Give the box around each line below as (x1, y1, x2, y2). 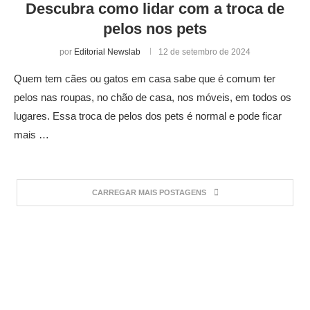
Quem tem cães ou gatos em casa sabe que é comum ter (14, 72, 275, 84)
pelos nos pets (103, 19, 207, 37)
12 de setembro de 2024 (158, 46, 250, 57)
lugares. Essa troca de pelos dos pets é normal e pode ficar (14, 109, 282, 122)
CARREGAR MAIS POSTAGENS (91, 188, 206, 197)
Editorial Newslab (74, 46, 140, 57)
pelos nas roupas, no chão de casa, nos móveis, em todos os (14, 91, 291, 103)
